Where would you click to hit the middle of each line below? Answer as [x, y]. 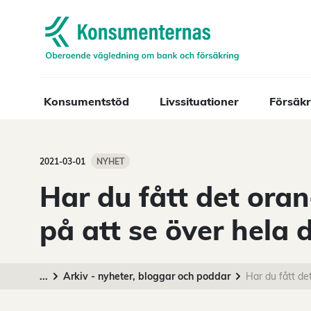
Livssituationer [199, 101]
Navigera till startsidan [100, 26]
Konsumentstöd [86, 101]
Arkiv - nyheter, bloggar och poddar [147, 276]
